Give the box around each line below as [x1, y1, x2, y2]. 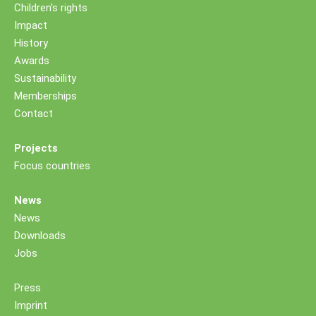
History [14, 37, 48, 49]
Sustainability [14, 72, 76, 85]
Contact [14, 107, 53, 120]
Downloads [14, 229, 66, 242]
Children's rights [14, 1, 87, 14]
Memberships [14, 90, 77, 102]
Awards [14, 54, 49, 67]
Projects [14, 142, 58, 154]
